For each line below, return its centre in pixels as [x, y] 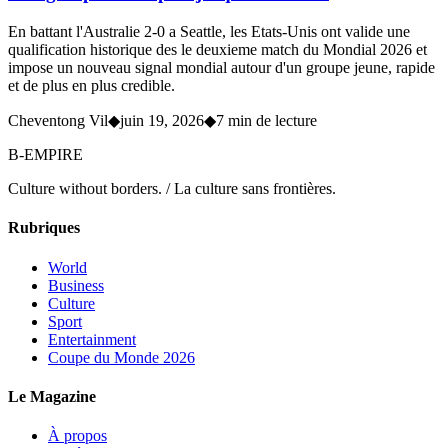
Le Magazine [52, 396]
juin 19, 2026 [162, 121]
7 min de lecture [266, 121]
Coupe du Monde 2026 [121, 357]
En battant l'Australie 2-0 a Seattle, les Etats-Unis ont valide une [209, 32]
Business [76, 285]
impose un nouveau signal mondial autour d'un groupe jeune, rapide [221, 68]
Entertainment [92, 339]
